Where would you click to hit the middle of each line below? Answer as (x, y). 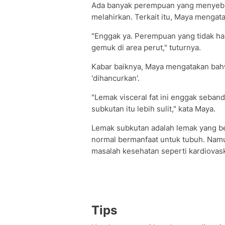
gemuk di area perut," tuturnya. (146, 47)
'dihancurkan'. (116, 78)
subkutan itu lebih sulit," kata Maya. (153, 109)
